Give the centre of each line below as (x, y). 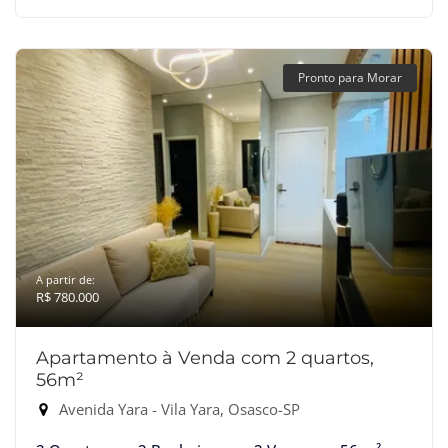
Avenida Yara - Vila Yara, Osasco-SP (177, 409)
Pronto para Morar (350, 77)
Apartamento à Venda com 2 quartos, (205, 358)
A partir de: (65, 279)
